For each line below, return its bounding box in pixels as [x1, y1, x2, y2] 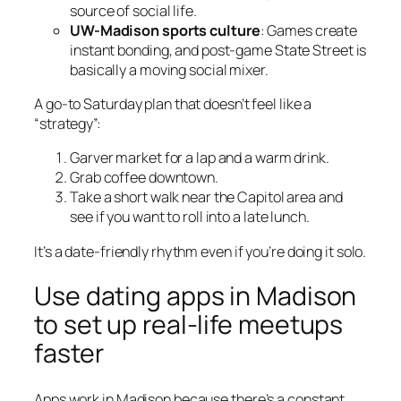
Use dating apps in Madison [34, 278, 357, 314]
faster [34, 336, 104, 371]
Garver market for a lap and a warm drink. [70, 148, 329, 168]
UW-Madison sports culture [70, 20, 260, 40]
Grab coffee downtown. [70, 167, 218, 188]
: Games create [260, 20, 358, 40]
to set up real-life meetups [34, 307, 344, 343]
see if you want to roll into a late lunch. [70, 207, 310, 227]
